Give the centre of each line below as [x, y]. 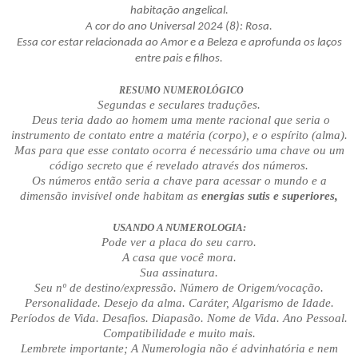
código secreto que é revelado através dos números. [179, 166]
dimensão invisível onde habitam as [111, 196]
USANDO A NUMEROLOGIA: [179, 228]
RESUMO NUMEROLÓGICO [181, 91]
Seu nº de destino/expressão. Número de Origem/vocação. [179, 288]
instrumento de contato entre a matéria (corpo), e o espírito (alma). [179, 135]
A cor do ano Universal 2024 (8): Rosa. [179, 27]
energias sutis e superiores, [270, 196]
